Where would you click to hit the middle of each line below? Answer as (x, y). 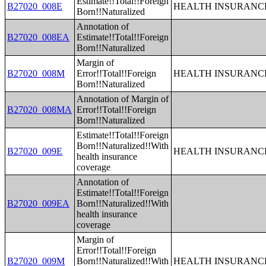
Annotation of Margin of (123, 99)
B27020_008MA (40, 110)
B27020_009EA (39, 203)
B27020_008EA (39, 37)
